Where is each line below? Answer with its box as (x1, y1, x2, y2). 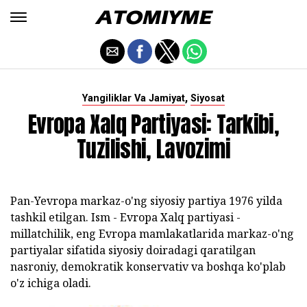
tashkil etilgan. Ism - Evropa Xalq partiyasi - (10, 210, 241, 225)
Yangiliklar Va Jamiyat (82, 93, 185, 104)
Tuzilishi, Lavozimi (77, 132, 230, 166)
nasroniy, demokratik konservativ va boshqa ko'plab (10, 259, 286, 274)
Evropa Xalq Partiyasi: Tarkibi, (27, 108, 280, 141)
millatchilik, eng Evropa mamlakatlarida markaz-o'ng (10, 226, 294, 241)
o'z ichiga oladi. (10, 275, 91, 291)
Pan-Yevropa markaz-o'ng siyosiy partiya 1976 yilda (10, 193, 282, 208)
